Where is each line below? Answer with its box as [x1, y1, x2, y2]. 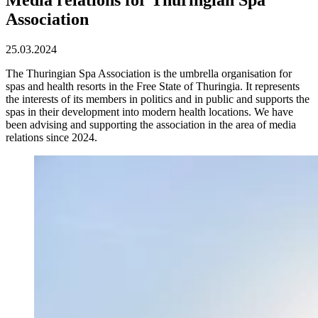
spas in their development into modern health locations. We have [6, 105, 293, 118]
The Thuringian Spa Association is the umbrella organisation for [6, 67, 292, 79]
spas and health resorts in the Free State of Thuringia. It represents [6, 79, 300, 92]
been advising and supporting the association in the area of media [6, 118, 296, 131]
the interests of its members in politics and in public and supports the [6, 92, 309, 105]
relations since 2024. [6, 131, 97, 143]
